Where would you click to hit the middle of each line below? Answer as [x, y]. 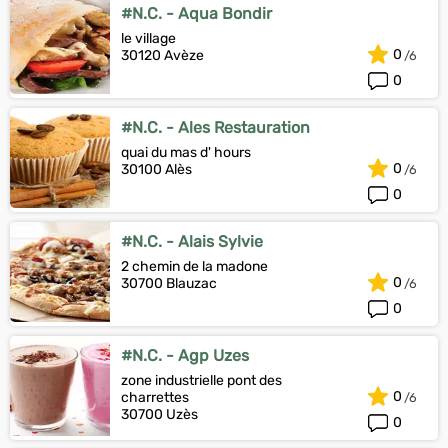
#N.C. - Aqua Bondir [196, 13]
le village [148, 38]
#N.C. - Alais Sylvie [192, 241]
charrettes [155, 397]
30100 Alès [156, 169]
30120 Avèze [162, 55]
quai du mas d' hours [186, 152]
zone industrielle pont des [201, 380]
